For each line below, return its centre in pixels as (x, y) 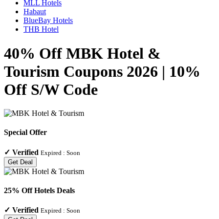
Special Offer (25, 132)
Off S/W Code (51, 89)
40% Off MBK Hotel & (82, 53)
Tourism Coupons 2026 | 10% (102, 71)
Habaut (35, 12)
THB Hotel (41, 29)
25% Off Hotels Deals (39, 190)
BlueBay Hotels (48, 21)
